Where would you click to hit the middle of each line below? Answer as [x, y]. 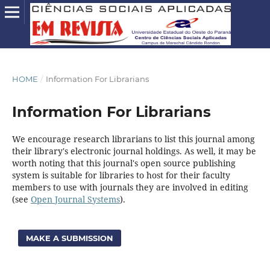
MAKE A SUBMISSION [70, 238]
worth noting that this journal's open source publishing [124, 163]
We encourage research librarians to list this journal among [133, 139]
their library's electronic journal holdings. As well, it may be [134, 151]
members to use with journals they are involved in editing [130, 187]
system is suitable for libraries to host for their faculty [121, 175]
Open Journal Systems [75, 199]
